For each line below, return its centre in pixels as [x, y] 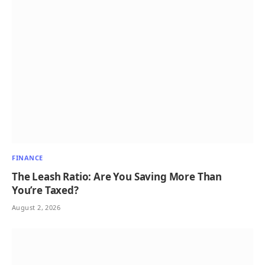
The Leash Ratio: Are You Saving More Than [117, 176]
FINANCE [28, 157]
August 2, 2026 [36, 207]
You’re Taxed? [45, 190]
